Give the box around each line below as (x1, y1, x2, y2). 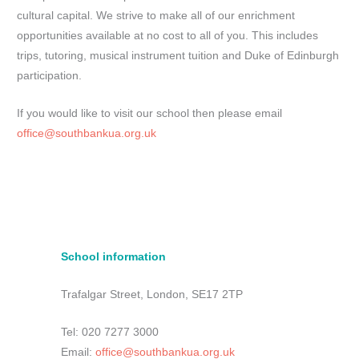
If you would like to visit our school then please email (17, 107, 283, 120)
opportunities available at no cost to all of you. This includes (17, 30, 319, 42)
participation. (17, 70, 83, 83)
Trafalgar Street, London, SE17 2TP (60, 288, 243, 301)
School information (60, 251, 166, 263)
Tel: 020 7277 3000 (60, 325, 162, 338)
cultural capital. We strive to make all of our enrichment (17, 10, 296, 22)
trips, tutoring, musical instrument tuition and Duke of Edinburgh (17, 50, 340, 63)
